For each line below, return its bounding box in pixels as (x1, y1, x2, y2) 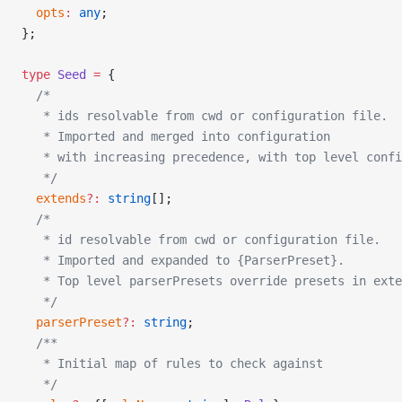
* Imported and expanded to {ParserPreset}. (22, 253, 345, 267)
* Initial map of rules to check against (22, 356, 323, 371)
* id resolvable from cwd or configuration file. (22, 232, 380, 247)
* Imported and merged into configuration (22, 129, 330, 144)
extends (22, 191, 86, 205)
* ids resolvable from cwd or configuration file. (22, 109, 388, 123)
